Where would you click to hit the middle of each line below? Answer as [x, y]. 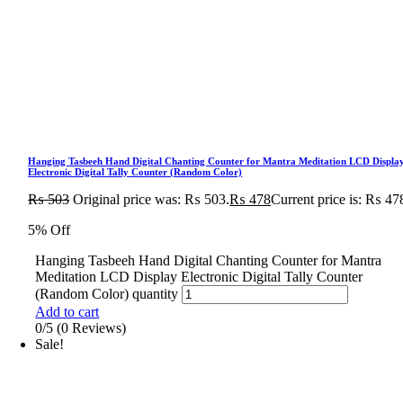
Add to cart [67, 311]
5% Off [49, 229]
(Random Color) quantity [107, 293]
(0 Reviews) [92, 327]
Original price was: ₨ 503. [152, 199]
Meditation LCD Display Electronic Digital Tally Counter [199, 276]
